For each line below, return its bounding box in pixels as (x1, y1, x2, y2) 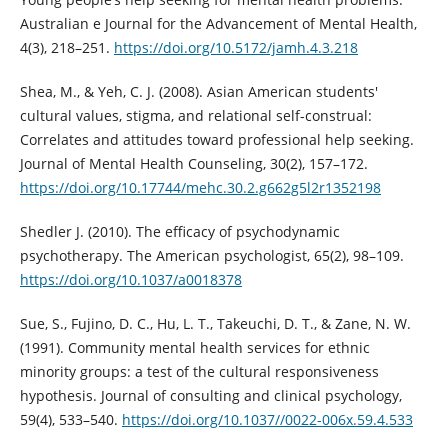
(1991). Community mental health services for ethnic (19, 338, 370, 358)
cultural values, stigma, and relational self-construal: (19, 106, 372, 126)
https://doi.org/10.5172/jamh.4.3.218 (113, 38, 358, 58)
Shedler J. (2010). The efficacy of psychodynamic (19, 222, 340, 242)
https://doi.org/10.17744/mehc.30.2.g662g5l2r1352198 (19, 178, 381, 198)
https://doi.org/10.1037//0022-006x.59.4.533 (121, 410, 413, 430)
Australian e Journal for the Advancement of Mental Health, (19, 14, 417, 34)
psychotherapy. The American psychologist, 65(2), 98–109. (19, 246, 404, 266)
